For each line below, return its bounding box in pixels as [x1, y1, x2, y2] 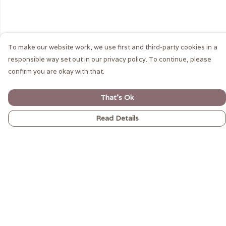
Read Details [95, 114, 139, 123]
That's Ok [100, 93, 134, 102]
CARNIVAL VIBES [8, 204, 75, 214]
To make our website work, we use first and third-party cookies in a [8, 43, 217, 51]
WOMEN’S [8, 188, 49, 198]
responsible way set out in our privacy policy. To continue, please [8, 55, 211, 64]
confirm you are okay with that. [8, 67, 104, 76]
